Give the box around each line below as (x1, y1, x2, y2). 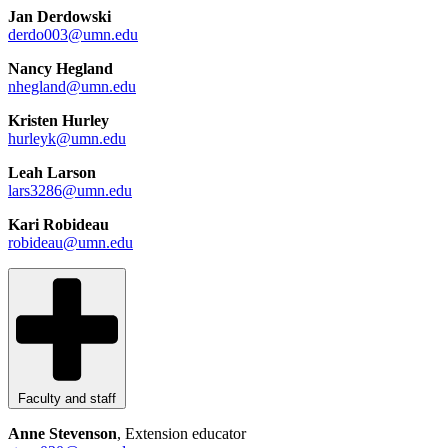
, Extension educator (117, 424, 246, 442)
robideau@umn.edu (8, 234, 133, 252)
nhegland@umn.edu (8, 78, 136, 96)
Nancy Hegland (8, 60, 113, 78)
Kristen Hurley (8, 112, 109, 130)
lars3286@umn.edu (8, 182, 132, 200)
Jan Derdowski (8, 8, 111, 26)
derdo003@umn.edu (8, 26, 138, 44)
